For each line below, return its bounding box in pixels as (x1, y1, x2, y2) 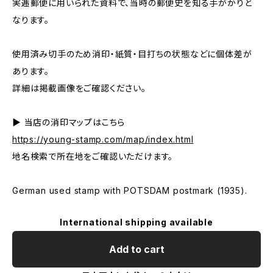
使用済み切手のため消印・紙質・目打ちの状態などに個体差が (12, 49, 252, 59)
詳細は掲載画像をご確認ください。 (12, 83, 146, 93)
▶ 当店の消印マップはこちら (12, 117, 126, 127)
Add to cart (108, 243, 165, 255)
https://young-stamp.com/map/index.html (12, 134, 194, 144)
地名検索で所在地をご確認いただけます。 (12, 151, 174, 161)
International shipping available (60, 217, 213, 227)
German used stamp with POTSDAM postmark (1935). (12, 185, 247, 196)
